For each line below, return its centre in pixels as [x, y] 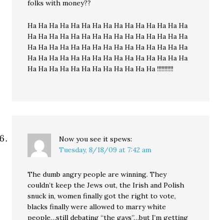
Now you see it [84, 139]
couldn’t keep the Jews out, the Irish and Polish [106, 185]
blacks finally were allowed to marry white [97, 207]
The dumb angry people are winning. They [97, 174]
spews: [121, 139]
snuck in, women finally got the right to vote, [102, 196]
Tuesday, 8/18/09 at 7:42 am [105, 150]
